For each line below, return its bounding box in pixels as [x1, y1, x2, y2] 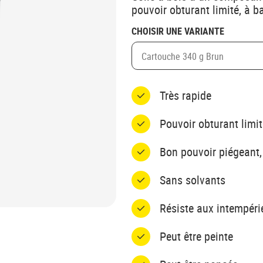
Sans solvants [160, 172, 225, 188]
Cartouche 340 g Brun [141, 49, 224, 63]
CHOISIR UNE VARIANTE [131, 25, 224, 38]
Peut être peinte [160, 228, 233, 244]
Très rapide [160, 87, 211, 103]
